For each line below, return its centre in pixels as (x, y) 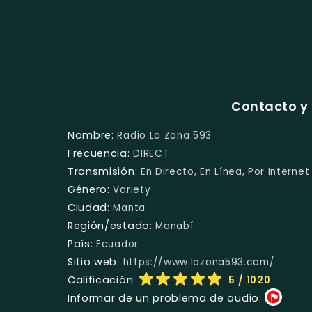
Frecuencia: (99, 153)
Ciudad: (89, 207)
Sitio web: (94, 262)
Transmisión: (103, 171)
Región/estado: (110, 225)
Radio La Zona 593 (165, 135)
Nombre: (91, 135)
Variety (132, 189)
